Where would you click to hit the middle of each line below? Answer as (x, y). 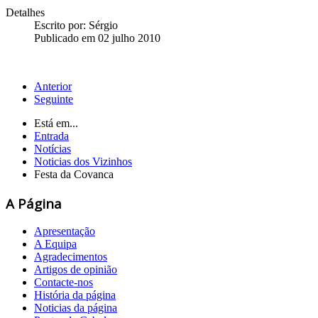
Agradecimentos (71, 257)
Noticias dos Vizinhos (83, 161)
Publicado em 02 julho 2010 (97, 38)
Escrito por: (61, 25)
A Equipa (55, 244)
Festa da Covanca (74, 174)
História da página (75, 295)
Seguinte (54, 99)
